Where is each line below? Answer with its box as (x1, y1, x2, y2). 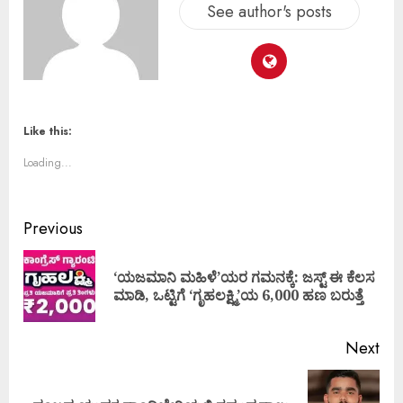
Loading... (23, 154, 72, 171)
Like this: (23, 122, 72, 139)
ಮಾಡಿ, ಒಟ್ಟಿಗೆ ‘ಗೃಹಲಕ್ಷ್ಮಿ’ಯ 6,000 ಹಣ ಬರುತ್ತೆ (113, 284, 363, 305)
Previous (23, 216, 83, 240)
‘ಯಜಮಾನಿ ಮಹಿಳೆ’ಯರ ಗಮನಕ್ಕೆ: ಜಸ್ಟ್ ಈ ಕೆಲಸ (113, 266, 375, 287)
